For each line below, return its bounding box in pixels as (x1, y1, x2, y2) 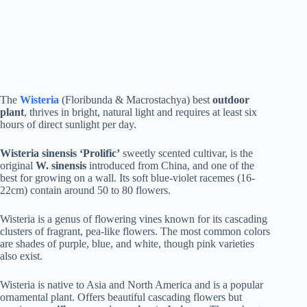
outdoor (212, 93, 249, 106)
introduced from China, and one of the (86, 159, 254, 171)
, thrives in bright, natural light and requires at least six (24, 106, 257, 118)
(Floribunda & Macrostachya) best (59, 93, 212, 106)
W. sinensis (36, 159, 86, 171)
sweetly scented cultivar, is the (120, 147, 253, 159)
